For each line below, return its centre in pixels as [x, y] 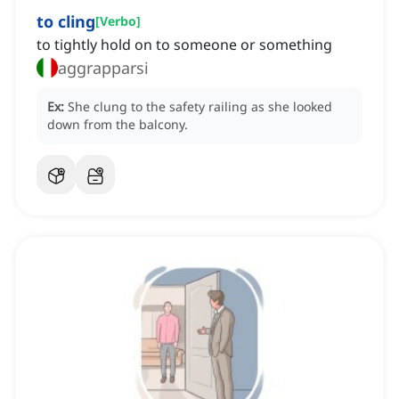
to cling [66, 22]
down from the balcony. [118, 125]
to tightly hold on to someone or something [184, 45]
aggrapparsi [103, 68]
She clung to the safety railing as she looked [200, 107]
